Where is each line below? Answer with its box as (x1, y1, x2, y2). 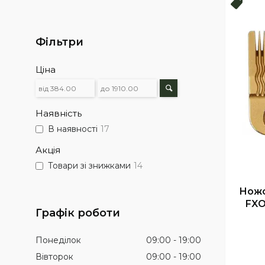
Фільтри (35, 35, 83, 49)
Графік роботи (35, 206, 120, 219)
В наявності (48, 124, 98, 135)
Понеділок (35, 235, 81, 245)
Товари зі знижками (48, 160, 131, 172)
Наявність (35, 108, 82, 119)
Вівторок (35, 251, 73, 262)
